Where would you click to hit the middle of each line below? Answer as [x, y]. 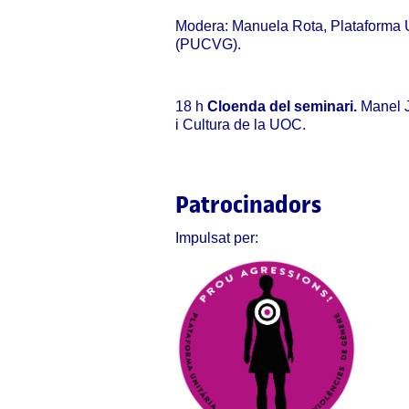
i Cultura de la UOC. [241, 125]
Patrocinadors [248, 205]
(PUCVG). [208, 44]
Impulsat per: [217, 238]
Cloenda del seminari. [284, 106]
